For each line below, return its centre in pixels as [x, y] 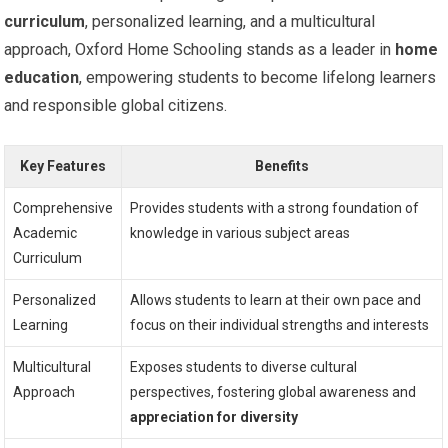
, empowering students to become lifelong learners [258, 77]
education [42, 77]
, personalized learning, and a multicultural [230, 21]
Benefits [282, 165]
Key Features [63, 165]
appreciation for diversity [214, 416]
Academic [45, 232]
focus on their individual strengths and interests [280, 324]
